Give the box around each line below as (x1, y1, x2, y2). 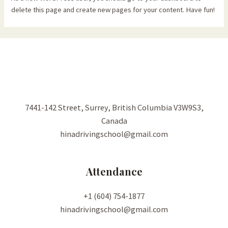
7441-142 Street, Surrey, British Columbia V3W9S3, (24, 102, 204, 112)
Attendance (85, 164, 142, 178)
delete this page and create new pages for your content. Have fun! (11, 5, 215, 15)
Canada (101, 115, 127, 126)
